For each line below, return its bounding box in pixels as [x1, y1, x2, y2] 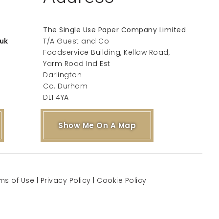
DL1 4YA [43, 92, 69, 102]
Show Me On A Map [58, 120, 136, 131]
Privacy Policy [40, 175, 91, 185]
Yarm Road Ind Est [43, 59, 110, 68]
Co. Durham [43, 81, 88, 91]
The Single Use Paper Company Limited [43, 25, 186, 35]
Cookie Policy [97, 175, 147, 185]
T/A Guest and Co [43, 36, 109, 46]
